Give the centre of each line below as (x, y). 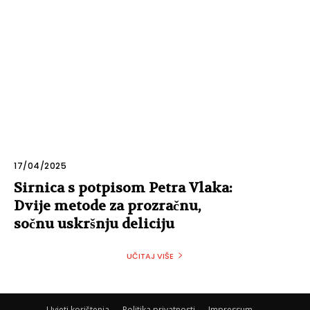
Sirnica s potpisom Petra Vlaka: (123, 188)
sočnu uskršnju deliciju (94, 224)
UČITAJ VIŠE (150, 256)
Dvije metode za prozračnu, (107, 206)
